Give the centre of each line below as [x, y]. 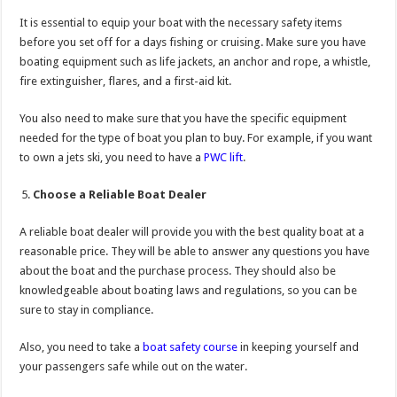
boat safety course [191, 347]
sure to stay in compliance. [87, 310]
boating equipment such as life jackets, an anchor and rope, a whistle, [195, 62]
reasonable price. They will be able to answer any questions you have [195, 252]
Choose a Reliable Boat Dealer [120, 195]
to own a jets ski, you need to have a [112, 158]
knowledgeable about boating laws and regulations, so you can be [189, 291]
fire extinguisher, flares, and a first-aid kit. [126, 82]
